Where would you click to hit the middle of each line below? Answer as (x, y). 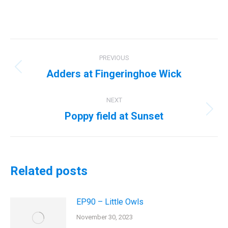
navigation (51, 72)
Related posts (49, 171)
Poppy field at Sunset (114, 116)
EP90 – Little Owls (110, 202)
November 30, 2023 (105, 217)
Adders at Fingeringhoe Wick (114, 74)
